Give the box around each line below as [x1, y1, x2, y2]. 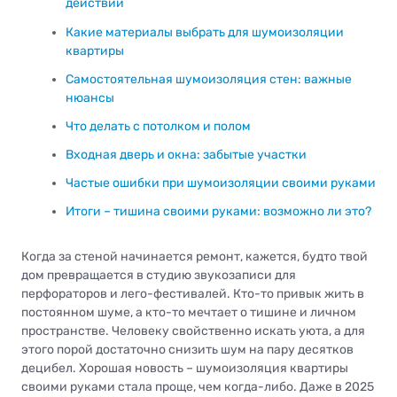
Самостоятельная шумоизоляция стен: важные [66, 71, 352, 87]
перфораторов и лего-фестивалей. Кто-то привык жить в [21, 286, 364, 302]
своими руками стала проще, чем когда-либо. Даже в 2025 [21, 379, 374, 395]
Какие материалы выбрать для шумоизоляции [66, 24, 344, 40]
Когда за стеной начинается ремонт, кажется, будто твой [21, 249, 368, 265]
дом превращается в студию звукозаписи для [21, 268, 296, 284]
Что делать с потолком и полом [66, 118, 251, 134]
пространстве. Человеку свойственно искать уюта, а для [21, 323, 365, 339]
